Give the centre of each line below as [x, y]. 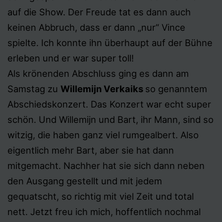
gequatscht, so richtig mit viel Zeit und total [101, 196]
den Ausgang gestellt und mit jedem [85, 181]
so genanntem [176, 89]
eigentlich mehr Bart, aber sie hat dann [91, 150]
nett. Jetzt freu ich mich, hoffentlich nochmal [104, 212]
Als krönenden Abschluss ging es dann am [98, 73]
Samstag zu [34, 89]
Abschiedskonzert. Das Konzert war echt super [109, 104]
